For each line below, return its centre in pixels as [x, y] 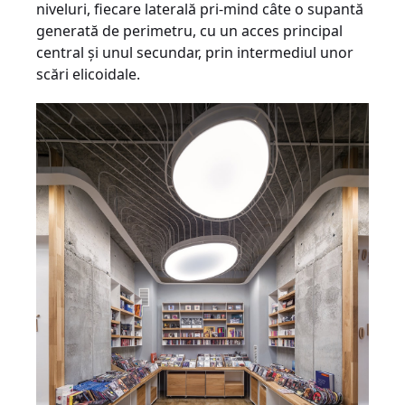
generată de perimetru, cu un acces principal [189, 30]
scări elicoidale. [88, 74]
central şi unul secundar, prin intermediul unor [195, 52]
